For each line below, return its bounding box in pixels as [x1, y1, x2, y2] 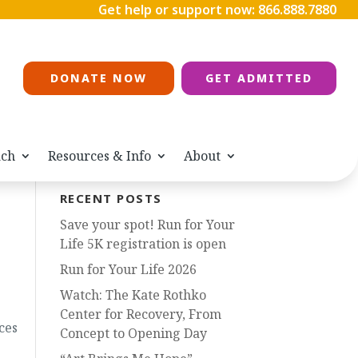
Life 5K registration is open [59, 235, 226, 253]
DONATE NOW [50, 70, 147, 86]
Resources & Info [48, 147, 151, 165]
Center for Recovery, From [59, 305, 221, 323]
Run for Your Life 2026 [59, 261, 197, 278]
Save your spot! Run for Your [59, 216, 235, 233]
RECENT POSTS [59, 190, 162, 206]
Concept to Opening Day [59, 324, 207, 342]
